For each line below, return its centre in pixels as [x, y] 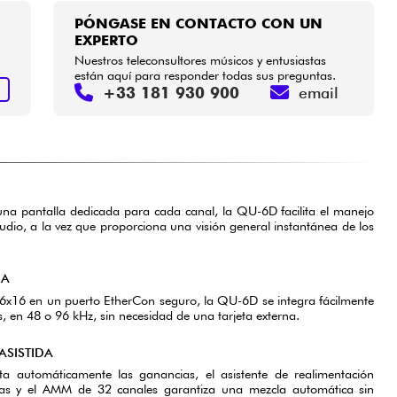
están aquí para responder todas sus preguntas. [206, 75]
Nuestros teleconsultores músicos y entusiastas [201, 60]
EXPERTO [107, 41]
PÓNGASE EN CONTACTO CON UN [199, 24]
